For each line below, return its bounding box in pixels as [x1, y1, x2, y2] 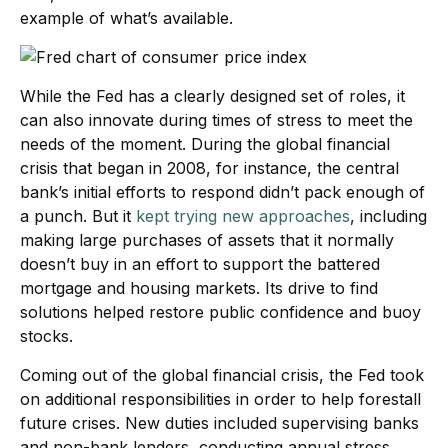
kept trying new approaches [136, 206, 350, 226]
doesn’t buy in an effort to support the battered [20, 254, 380, 274]
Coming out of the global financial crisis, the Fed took [20, 365, 424, 385]
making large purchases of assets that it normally [20, 230, 394, 250]
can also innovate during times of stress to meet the [20, 110, 413, 130]
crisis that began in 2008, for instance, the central [20, 158, 399, 178]
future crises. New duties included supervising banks [20, 413, 419, 433]
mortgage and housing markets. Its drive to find [20, 278, 378, 298]
